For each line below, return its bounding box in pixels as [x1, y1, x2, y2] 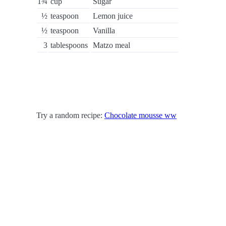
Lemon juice [93, 12, 133, 20]
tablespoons [50, 41, 88, 49]
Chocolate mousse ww [104, 111, 177, 120]
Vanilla [93, 26, 115, 35]
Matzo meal [93, 41, 130, 49]
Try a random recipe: [36, 111, 104, 120]
